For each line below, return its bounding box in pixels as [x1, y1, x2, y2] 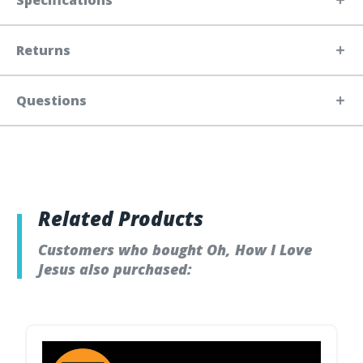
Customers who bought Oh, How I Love [38, 240, 312, 260]
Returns [16, 41, 70, 60]
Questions [16, 92, 87, 110]
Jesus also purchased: [38, 259, 192, 280]
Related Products [38, 205, 203, 233]
